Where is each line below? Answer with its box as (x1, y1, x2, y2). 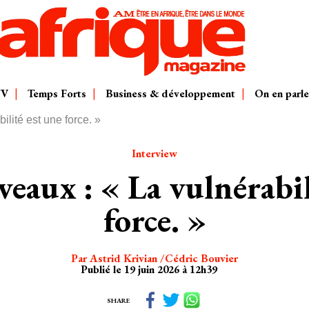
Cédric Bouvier (165, 251, 238, 266)
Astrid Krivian (90, 251, 157, 266)
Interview (132, 146, 177, 161)
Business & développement (105, 86, 235, 101)
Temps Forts (27, 86, 86, 101)
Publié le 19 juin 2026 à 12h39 (81, 262, 217, 277)
